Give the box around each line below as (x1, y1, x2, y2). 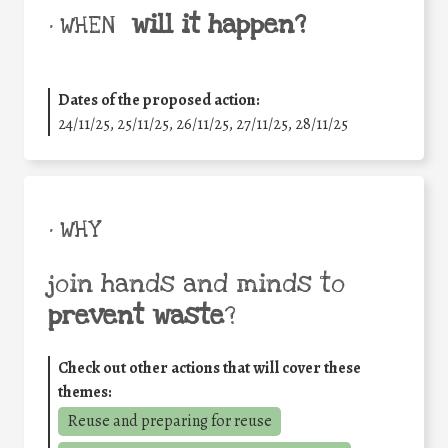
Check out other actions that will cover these (58, 357, 361, 380)
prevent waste (48, 299, 224, 334)
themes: (58, 381, 112, 404)
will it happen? (131, 8, 306, 43)
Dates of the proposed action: (58, 89, 260, 112)
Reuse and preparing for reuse (67, 410, 272, 433)
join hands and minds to (48, 267, 345, 302)
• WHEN (48, 11, 115, 42)
